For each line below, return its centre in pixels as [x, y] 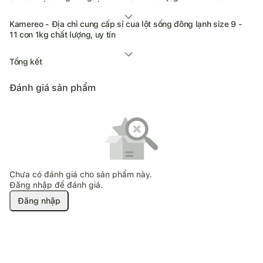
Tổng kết [26, 61]
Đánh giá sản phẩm [53, 87]
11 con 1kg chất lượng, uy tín [63, 34]
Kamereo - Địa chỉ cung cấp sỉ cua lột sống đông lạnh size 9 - [126, 24]
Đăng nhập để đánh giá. [56, 185]
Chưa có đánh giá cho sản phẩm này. [81, 174]
